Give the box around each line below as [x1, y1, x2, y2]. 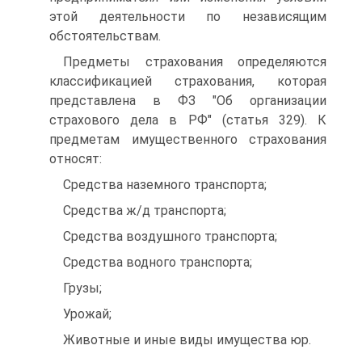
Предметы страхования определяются [63, 54, 326, 69]
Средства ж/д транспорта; [63, 203, 226, 218]
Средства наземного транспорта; [63, 177, 267, 192]
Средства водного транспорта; [63, 255, 252, 270]
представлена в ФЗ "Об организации [49, 93, 326, 108]
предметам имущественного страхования [49, 132, 326, 147]
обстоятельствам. [49, 28, 161, 44]
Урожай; [63, 306, 112, 322]
